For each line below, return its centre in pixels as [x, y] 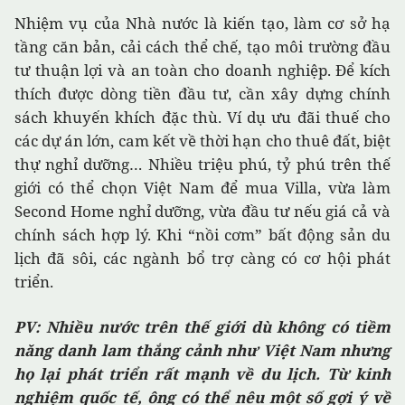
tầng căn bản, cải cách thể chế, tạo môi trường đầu [202, 47]
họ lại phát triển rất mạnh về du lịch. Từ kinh [202, 374]
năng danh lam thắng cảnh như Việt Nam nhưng [202, 351]
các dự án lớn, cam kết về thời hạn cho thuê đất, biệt [202, 141]
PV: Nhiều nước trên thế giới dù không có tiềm [202, 327]
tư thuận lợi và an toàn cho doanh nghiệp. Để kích [202, 71]
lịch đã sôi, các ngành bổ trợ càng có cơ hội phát [202, 259]
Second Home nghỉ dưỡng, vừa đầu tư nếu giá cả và [202, 212]
